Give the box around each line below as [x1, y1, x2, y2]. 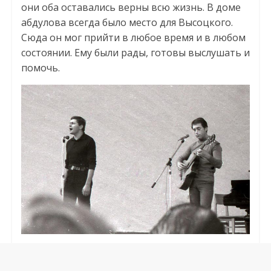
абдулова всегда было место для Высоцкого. [21, 15, 233, 29]
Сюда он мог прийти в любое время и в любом [21, 30, 246, 44]
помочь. [21, 60, 60, 74]
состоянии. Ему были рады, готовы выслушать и [21, 45, 250, 59]
